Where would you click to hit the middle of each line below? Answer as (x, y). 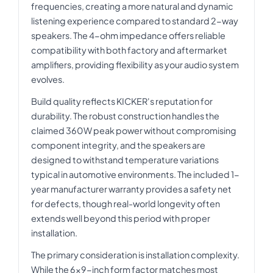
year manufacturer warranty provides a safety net (131, 189)
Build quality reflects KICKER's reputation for (122, 101)
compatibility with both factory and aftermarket (129, 50)
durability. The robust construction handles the (125, 115)
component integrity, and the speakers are (118, 145)
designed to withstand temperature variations (125, 159)
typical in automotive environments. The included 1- (135, 174)
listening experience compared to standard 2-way (135, 20)
